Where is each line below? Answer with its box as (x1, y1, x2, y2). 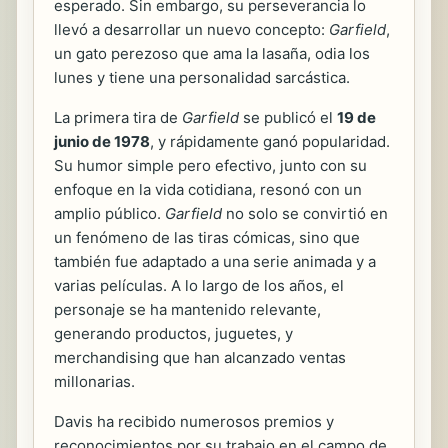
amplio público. (54, 204, 165, 224)
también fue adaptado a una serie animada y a (54, 252, 376, 272)
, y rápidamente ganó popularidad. (150, 132, 390, 152)
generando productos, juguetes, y (54, 324, 293, 344)
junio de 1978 (54, 132, 150, 152)
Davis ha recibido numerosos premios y (54, 412, 334, 432)
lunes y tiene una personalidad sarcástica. (54, 68, 350, 88)
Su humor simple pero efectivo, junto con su (54, 156, 367, 176)
